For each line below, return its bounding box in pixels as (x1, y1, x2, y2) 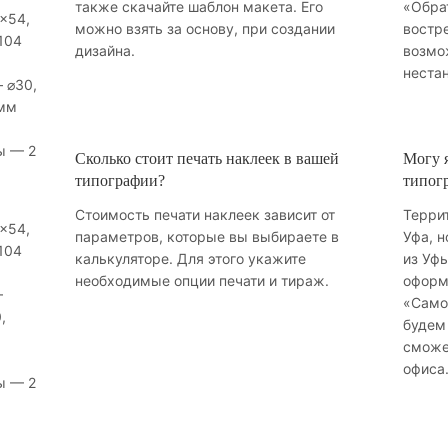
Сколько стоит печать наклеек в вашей (75, 149, 339, 167)
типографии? (75, 171, 165, 189)
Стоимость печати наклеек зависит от (75, 205, 335, 223)
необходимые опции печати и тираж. (75, 271, 329, 289)
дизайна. (75, 42, 135, 60)
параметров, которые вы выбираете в (75, 227, 339, 245)
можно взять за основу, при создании (75, 20, 335, 38)
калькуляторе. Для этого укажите (75, 249, 306, 267)
